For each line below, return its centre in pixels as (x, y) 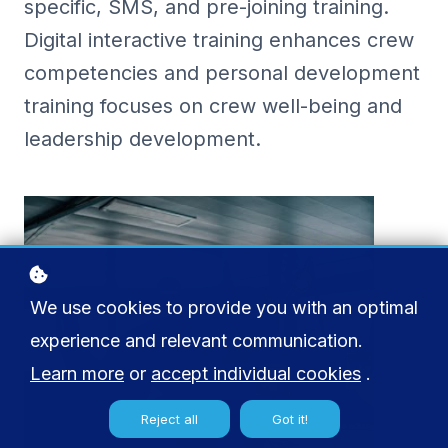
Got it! (289, 419)
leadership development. (142, 139)
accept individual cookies (256, 373)
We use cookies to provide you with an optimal (224, 307)
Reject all (169, 419)
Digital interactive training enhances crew (219, 40)
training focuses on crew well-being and (213, 106)
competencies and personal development (222, 73)
